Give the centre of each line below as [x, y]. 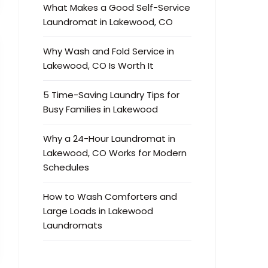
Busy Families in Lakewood [100, 109]
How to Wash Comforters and [110, 196]
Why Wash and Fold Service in [109, 51]
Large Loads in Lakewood [98, 211]
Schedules [66, 167]
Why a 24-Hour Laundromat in [109, 138]
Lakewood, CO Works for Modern [115, 153]
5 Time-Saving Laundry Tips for [111, 95]
